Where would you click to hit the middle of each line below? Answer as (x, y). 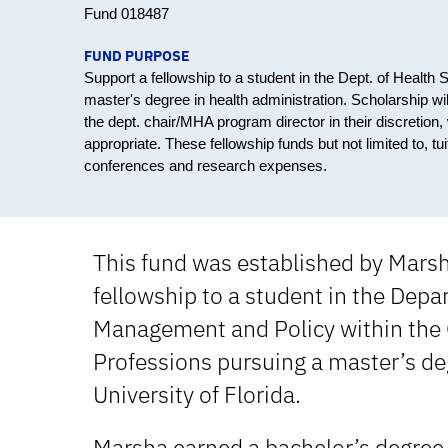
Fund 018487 (126, 14)
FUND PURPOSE (137, 56)
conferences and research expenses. (205, 166)
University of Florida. (197, 395)
